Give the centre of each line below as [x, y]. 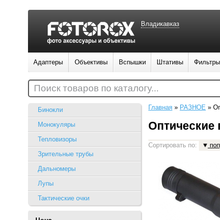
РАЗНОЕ [193, 107]
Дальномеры [57, 169]
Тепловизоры [57, 139]
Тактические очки [64, 198]
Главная [160, 107]
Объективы [91, 62]
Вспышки [132, 62]
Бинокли [50, 110]
